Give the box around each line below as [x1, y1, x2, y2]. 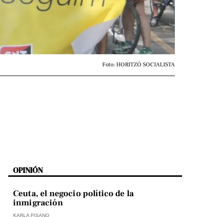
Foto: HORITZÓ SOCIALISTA [102, 61, 175, 68]
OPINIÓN [13, 165, 43, 176]
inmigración [13, 197, 63, 209]
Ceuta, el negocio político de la [13, 188, 134, 200]
